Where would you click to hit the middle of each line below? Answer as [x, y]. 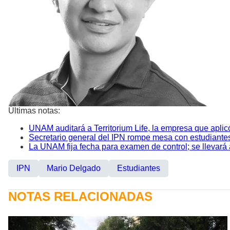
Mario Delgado [74, 168]
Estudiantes [139, 168]
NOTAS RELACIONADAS [80, 197]
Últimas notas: [34, 111]
